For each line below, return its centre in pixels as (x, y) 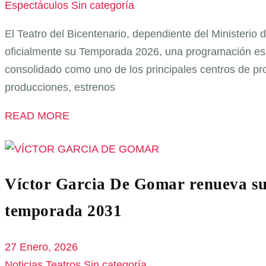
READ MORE (37, 115)
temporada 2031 (63, 211)
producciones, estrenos (60, 87)
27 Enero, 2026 (41, 247)
